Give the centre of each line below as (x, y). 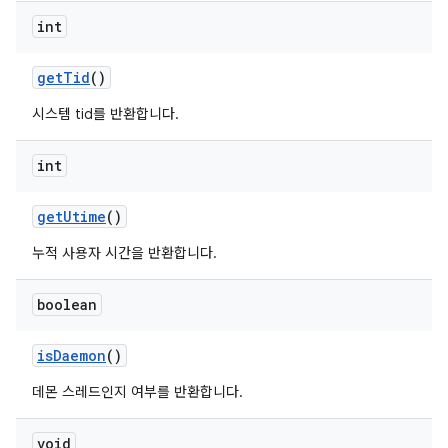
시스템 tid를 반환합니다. (105, 114)
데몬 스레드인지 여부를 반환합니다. (137, 392)
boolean (67, 304)
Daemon (79, 355)
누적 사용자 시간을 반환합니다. (124, 253)
